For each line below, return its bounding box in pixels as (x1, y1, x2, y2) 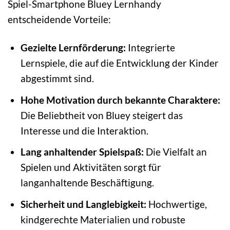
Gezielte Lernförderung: (21, 42, 126, 54)
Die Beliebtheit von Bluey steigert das (21, 109, 183, 121)
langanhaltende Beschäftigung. (21, 177, 155, 189)
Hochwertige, (146, 198, 207, 210)
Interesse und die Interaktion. (21, 124, 149, 137)
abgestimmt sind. (21, 72, 94, 85)
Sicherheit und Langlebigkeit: (21, 198, 147, 210)
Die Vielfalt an (144, 146, 207, 158)
